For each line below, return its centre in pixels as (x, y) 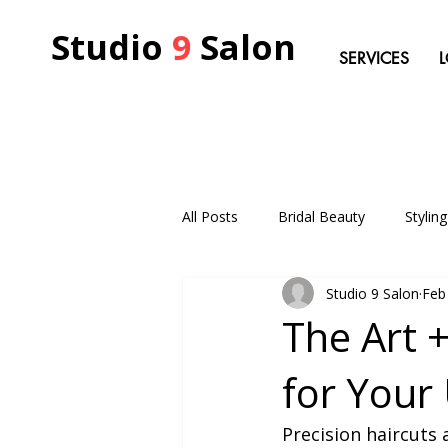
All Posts (210, 216)
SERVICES (373, 58)
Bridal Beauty (321, 216)
